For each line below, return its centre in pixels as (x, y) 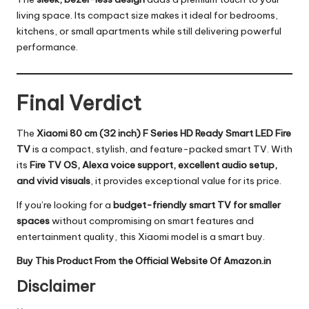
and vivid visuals (53, 180)
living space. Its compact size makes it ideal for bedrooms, (147, 15)
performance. (47, 47)
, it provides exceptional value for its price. (186, 180)
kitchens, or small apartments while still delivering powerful (149, 31)
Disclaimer (56, 286)
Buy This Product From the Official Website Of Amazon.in (144, 260)
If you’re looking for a (65, 205)
